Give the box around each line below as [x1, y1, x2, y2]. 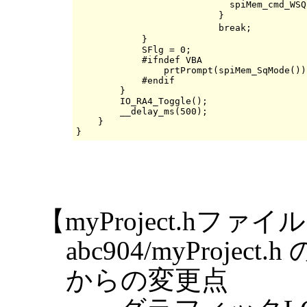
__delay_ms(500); [76, 106, 208, 117]
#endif [76, 75, 175, 86]
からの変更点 [66, 265, 228, 295]
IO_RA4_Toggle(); [76, 96, 208, 107]
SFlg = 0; [76, 45, 191, 56]
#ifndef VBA [76, 55, 202, 66]
